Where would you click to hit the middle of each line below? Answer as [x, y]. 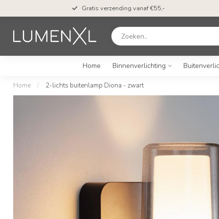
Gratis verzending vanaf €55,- [123, 8]
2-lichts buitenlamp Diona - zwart [95, 86]
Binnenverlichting [139, 66]
